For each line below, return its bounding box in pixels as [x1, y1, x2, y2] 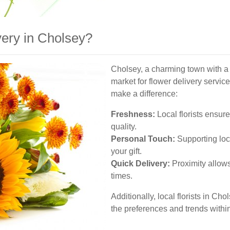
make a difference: [111, 89, 178, 98]
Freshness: [111, 110, 155, 119]
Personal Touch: [111, 135, 175, 143]
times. [111, 171, 132, 180]
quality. [111, 122, 137, 131]
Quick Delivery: [111, 159, 170, 168]
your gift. [111, 147, 142, 156]
